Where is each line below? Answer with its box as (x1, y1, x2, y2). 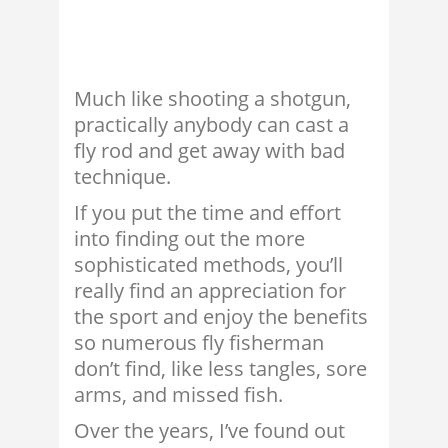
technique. (74, 163, 171, 191)
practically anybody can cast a (74, 111, 349, 139)
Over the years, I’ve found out (74, 417, 345, 445)
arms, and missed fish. (74, 381, 283, 409)
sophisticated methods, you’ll (74, 251, 343, 279)
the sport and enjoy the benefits (74, 303, 368, 331)
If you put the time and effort (74, 199, 341, 227)
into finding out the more (74, 225, 305, 253)
